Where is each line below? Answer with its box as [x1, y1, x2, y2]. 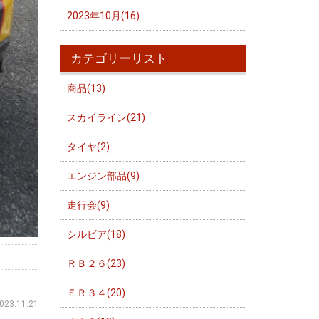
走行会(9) [66, 199, 110, 211]
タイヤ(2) [66, 141, 110, 152]
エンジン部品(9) [66, 170, 140, 182]
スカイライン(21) [66, 112, 145, 123]
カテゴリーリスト [70, 51, 167, 66]
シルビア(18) [66, 229, 125, 240]
